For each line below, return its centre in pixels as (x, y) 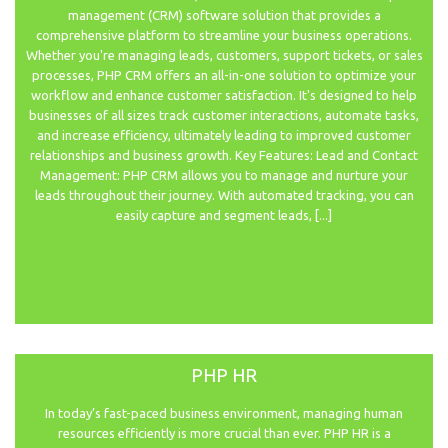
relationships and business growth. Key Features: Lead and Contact (224, 155)
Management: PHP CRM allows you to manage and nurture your (224, 175)
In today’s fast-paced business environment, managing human (224, 413)
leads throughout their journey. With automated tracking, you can (224, 195)
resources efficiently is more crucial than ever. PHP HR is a (224, 433)
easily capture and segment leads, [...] (224, 215)
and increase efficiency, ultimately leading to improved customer (224, 135)
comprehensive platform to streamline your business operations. (224, 35)
